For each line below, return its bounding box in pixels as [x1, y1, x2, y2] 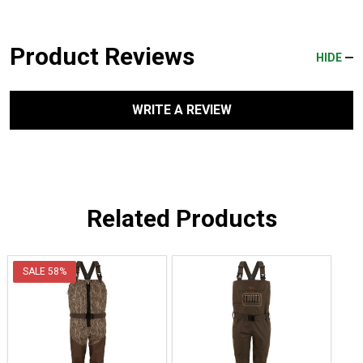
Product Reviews [10, 42, 194, 71]
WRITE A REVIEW [131, 102, 232, 118]
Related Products [86, 204, 277, 233]
